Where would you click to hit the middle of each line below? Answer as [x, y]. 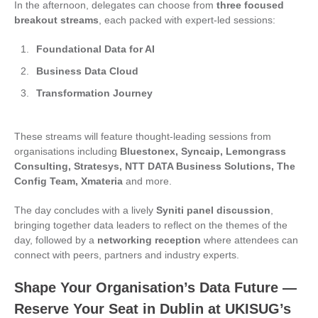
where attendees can [250, 240]
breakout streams [56, 20]
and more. [149, 181]
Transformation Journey [94, 93]
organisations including [67, 151]
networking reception [149, 240]
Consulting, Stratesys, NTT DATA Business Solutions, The [155, 166]
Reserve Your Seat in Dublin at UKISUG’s [153, 309]
